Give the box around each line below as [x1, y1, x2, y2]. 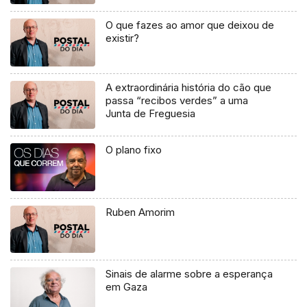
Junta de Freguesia [106, 106, 196, 120]
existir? [106, 31, 140, 45]
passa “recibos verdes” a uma [106, 93, 249, 107]
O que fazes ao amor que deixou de [106, 18, 275, 32]
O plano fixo [106, 143, 162, 156]
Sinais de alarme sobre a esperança [106, 267, 273, 281]
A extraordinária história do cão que [106, 80, 272, 94]
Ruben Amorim [106, 205, 175, 219]
